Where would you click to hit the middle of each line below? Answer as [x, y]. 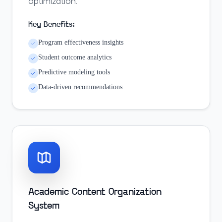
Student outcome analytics [75, 57]
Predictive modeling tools [74, 72]
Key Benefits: [52, 25]
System [44, 206]
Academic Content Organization [95, 192]
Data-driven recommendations [80, 87]
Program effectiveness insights [81, 42]
